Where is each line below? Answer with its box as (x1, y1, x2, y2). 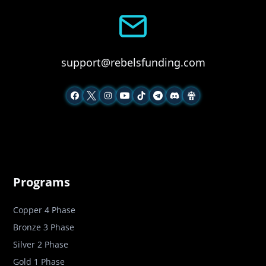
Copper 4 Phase (13, 204, 76, 216)
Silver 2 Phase (13, 239, 69, 251)
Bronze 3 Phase (13, 221, 75, 233)
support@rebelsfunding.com (61, 55, 205, 70)
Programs (13, 174, 71, 191)
